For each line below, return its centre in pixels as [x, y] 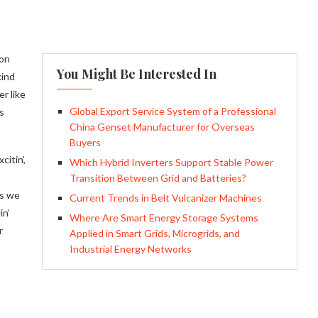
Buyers [85, 142]
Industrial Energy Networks [130, 249]
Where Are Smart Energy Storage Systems [164, 218]
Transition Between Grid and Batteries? [158, 178]
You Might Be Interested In [136, 74]
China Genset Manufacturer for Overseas [162, 127]
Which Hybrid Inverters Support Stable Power [171, 162]
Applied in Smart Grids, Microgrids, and [154, 233]
